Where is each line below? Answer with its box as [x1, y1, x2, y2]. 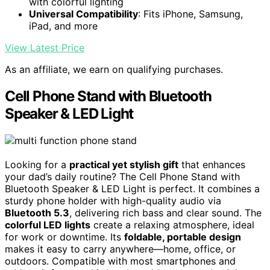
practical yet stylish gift [69, 159, 178, 171]
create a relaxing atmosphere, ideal [90, 219, 254, 231]
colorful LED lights [5, 219, 90, 231]
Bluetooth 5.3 [5, 207, 69, 219]
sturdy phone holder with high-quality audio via [5, 195, 221, 207]
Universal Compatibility [29, 8, 138, 20]
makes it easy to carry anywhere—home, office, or [5, 243, 236, 256]
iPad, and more [29, 20, 98, 33]
